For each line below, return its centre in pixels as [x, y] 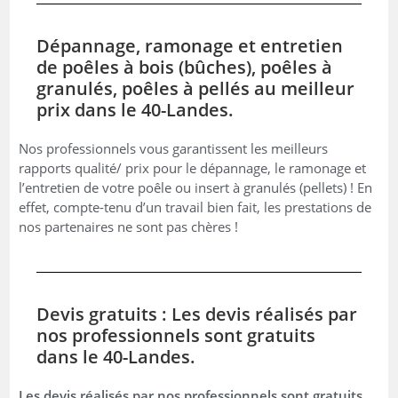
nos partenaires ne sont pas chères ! [129, 226]
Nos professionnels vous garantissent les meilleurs [174, 148]
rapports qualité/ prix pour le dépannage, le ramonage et [193, 167]
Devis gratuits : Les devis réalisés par [197, 314]
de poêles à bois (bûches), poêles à [185, 67]
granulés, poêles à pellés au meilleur [196, 88]
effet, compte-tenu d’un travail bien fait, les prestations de [195, 207]
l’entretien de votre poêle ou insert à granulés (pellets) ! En [196, 187]
